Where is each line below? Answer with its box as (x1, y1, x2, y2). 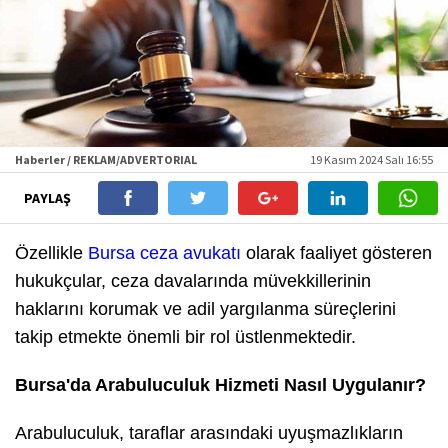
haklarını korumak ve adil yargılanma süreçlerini (15, 299, 396, 320)
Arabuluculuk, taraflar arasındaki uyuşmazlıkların (15, 423, 403, 444)
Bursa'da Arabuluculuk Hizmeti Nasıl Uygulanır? (15, 375, 426, 396)
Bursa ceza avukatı (88, 243, 241, 264)
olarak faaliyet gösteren (241, 243, 432, 264)
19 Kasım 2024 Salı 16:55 (310, 152, 433, 168)
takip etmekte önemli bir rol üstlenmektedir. (15, 327, 356, 348)
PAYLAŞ (23, 189, 74, 208)
